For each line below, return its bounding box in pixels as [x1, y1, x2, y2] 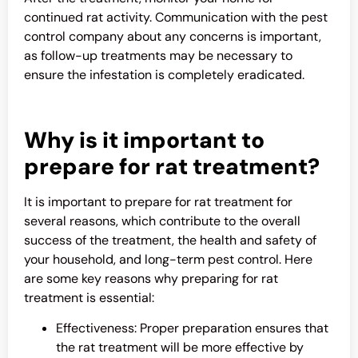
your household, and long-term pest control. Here [24, 250, 312, 268]
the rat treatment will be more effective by [56, 339, 304, 356]
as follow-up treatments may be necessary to [24, 47, 292, 65]
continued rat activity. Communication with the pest [24, 9, 328, 26]
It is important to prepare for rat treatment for [24, 193, 292, 210]
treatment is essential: [24, 288, 154, 306]
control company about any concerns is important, [24, 28, 321, 46]
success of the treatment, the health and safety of [24, 231, 316, 249]
